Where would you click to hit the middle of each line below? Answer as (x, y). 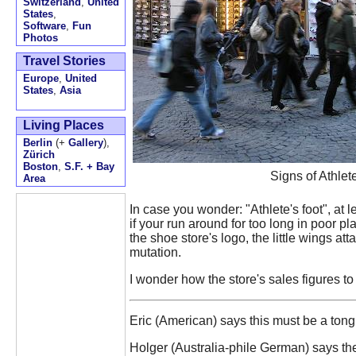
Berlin (38, 143)
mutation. (155, 252)
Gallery (86, 143)
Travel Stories (64, 61)
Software (44, 26)
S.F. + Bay (89, 166)
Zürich (39, 155)
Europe (41, 78)
